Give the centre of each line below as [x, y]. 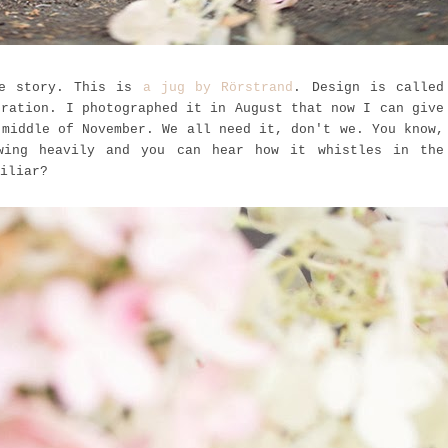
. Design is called [368, 87]
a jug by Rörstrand [218, 87]
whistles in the [380, 150]
